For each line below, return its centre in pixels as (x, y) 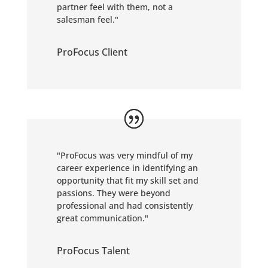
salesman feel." (87, 19)
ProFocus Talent (93, 251)
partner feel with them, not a (115, 7)
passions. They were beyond (113, 193)
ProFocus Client (92, 52)
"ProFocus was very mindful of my (124, 155)
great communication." (102, 218)
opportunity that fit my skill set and (127, 180)
